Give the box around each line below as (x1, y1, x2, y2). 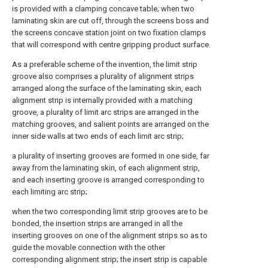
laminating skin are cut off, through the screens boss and (12, 16, 209, 25)
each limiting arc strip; (12, 187, 87, 196)
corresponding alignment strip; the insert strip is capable (12, 255, 207, 264)
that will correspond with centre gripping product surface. (12, 40, 211, 49)
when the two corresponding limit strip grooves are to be (12, 207, 208, 216)
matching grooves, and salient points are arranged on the (12, 120, 209, 129)
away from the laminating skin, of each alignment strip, (12, 163, 200, 172)
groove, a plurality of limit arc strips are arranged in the (12, 108, 199, 117)
